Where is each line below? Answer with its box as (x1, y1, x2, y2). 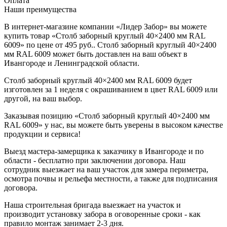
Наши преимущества (4, 5, 77, 14)
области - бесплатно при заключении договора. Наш (4, 156, 185, 165)
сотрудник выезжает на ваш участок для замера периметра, (4, 165, 208, 174)
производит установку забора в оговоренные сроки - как (4, 209, 201, 218)
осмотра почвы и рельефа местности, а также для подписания (4, 174, 217, 183)
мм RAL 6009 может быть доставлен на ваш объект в (4, 49, 187, 58)
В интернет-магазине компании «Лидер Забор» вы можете (4, 22, 207, 31)
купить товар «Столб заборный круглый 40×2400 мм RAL (4, 31, 205, 40)
